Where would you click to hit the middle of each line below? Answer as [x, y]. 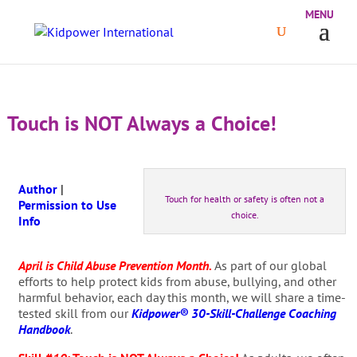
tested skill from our [75, 313]
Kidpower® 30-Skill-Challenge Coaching [233, 313]
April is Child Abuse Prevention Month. [115, 265]
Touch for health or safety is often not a [245, 199]
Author [37, 189]
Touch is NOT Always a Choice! [141, 123]
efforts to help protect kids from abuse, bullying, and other [177, 281]
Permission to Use [67, 205]
